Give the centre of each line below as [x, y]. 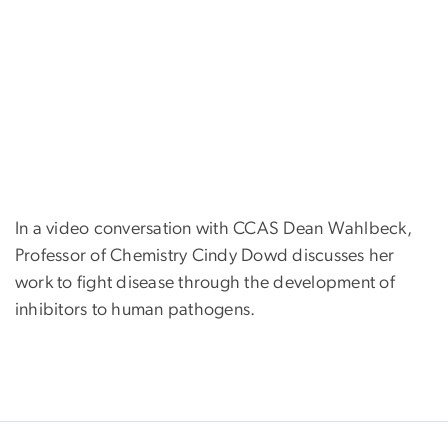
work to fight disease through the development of [205, 283]
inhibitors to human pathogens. [135, 310]
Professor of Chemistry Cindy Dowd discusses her [205, 256]
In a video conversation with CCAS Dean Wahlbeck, [213, 229]
